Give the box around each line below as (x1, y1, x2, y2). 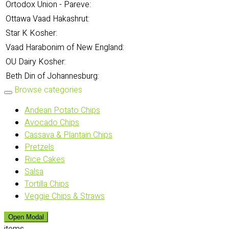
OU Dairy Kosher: (6, 56, 66, 68)
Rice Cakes (25, 153, 65, 166)
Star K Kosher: (6, 27, 57, 39)
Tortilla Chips (25, 178, 69, 190)
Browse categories (14, 84, 82, 96)
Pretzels (25, 141, 54, 153)
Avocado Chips (25, 117, 79, 129)
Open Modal (8, 213, 44, 221)
